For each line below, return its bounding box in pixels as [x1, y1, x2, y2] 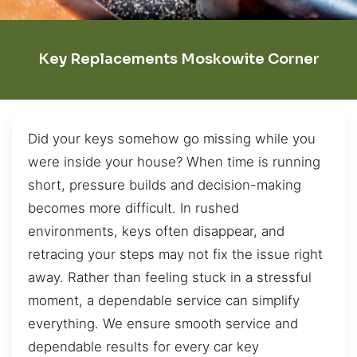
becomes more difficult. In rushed [28, 199, 239, 216]
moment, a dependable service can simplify [28, 292, 300, 308]
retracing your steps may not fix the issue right [28, 245, 323, 262]
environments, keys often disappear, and [28, 222, 284, 239]
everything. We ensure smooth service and [28, 315, 298, 331]
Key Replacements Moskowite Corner [37, 50, 320, 69]
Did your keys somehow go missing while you [28, 130, 316, 147]
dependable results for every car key [28, 338, 259, 355]
